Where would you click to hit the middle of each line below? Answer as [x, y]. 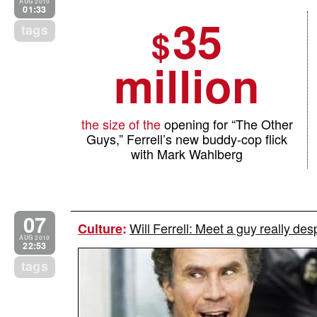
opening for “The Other [226, 123]
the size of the [121, 123]
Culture [100, 229]
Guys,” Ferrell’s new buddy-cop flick [187, 138]
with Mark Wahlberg [187, 153]
